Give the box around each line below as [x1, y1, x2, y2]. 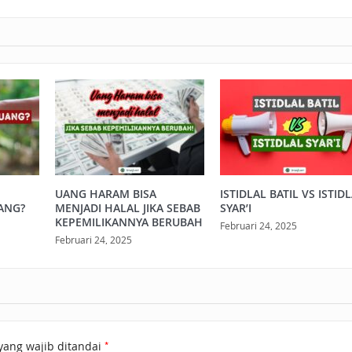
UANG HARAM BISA [54, 185, 156, 201]
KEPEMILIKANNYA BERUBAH [54, 214, 203, 229]
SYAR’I [219, 200, 251, 215]
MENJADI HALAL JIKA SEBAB [54, 200, 200, 215]
